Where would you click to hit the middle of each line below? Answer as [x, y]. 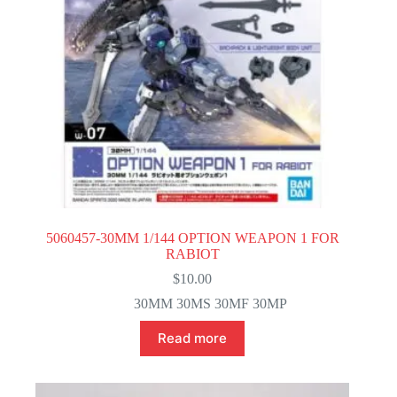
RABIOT [192, 253]
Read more [193, 339]
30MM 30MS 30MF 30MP [210, 303]
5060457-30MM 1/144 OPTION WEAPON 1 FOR [192, 237]
